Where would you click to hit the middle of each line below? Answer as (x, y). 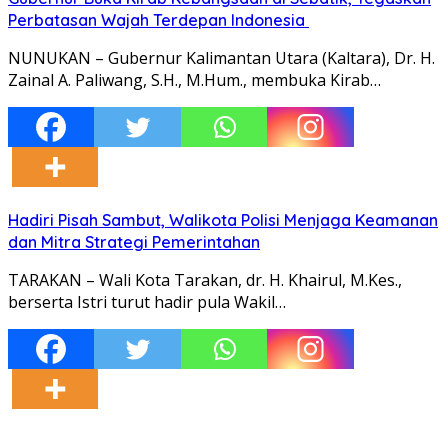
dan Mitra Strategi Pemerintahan (134, 241)
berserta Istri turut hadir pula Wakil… (147, 301)
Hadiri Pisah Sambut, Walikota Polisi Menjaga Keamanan (223, 219)
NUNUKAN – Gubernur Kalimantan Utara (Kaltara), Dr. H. (221, 57)
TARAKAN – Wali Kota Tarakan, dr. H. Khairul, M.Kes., (205, 279)
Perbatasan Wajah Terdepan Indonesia (158, 19)
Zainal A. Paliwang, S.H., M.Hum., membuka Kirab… (194, 79)
